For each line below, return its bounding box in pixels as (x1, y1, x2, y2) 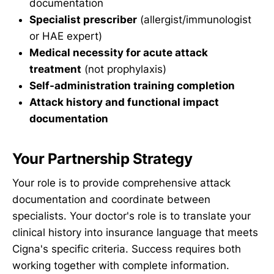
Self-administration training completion (29, 79, 235, 92)
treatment (29, 62, 81, 75)
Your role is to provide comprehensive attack (12, 177, 231, 190)
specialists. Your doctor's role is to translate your (12, 210, 251, 223)
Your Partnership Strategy (12, 149, 193, 168)
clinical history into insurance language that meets (12, 226, 258, 239)
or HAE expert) (29, 29, 102, 42)
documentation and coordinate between (12, 193, 210, 206)
